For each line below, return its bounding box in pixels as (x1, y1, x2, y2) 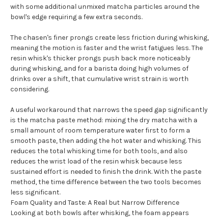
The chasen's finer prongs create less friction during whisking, (10, 33, 209, 42)
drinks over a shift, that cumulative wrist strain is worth (10, 74, 189, 83)
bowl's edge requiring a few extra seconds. (10, 12, 142, 21)
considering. (10, 84, 49, 93)
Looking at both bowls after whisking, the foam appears (10, 208, 189, 217)
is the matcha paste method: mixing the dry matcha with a (10, 115, 197, 124)
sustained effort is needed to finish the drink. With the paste (10, 167, 201, 176)
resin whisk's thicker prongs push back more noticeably (10, 54, 191, 62)
